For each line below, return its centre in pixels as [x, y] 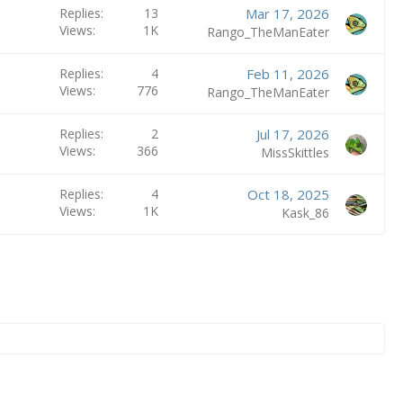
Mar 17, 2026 [287, 13]
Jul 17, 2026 [292, 134]
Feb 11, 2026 [287, 73]
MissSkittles [295, 152]
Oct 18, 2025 [288, 194]
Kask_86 [305, 212]
